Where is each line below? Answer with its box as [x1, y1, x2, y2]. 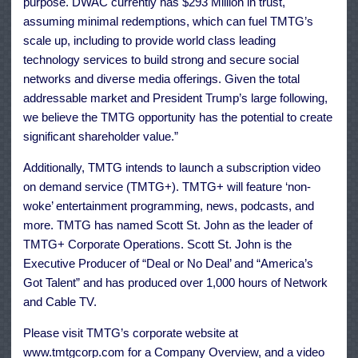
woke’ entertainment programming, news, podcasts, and [23, 199, 314, 213]
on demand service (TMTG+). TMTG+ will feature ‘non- [23, 180, 311, 194]
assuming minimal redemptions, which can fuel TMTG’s [23, 14, 313, 29]
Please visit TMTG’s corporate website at [23, 326, 238, 340]
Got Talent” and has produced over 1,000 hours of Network [23, 276, 328, 290]
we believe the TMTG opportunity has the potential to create [23, 110, 332, 125]
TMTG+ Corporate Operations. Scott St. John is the [23, 237, 292, 252]
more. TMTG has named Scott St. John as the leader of [23, 218, 312, 233]
